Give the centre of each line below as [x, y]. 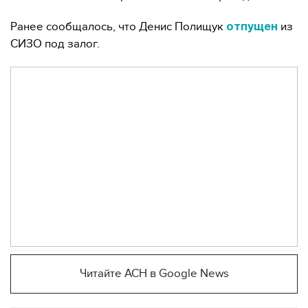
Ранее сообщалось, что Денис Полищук [118, 27]
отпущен [252, 27]
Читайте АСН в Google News [154, 274]
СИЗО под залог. [55, 44]
